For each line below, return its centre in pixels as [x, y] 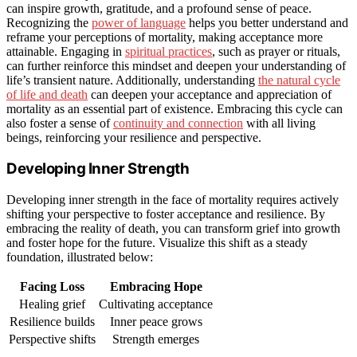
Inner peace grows [156, 322]
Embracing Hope [156, 287]
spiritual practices [169, 51]
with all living [279, 123]
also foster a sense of [60, 123]
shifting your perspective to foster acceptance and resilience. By [166, 214]
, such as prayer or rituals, [276, 51]
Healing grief [52, 304]
